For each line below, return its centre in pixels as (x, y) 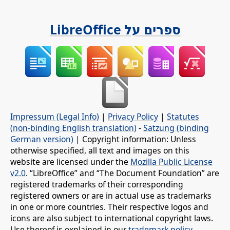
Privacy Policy (133, 117)
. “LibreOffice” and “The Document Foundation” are (122, 173)
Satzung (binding (176, 128)
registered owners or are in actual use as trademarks (111, 196)
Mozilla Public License (171, 162)
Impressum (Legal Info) (55, 117)
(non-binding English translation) (73, 128)
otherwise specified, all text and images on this (100, 151)
